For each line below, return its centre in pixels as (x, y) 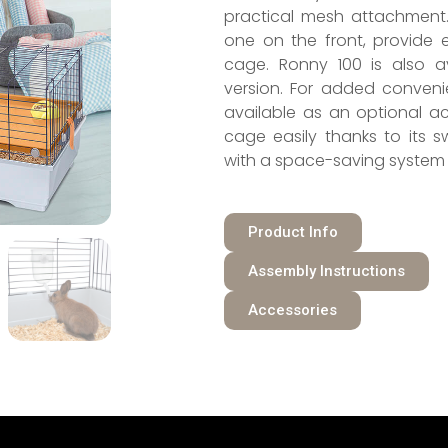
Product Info (292, 232)
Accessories (292, 310)
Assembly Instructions (326, 271)
